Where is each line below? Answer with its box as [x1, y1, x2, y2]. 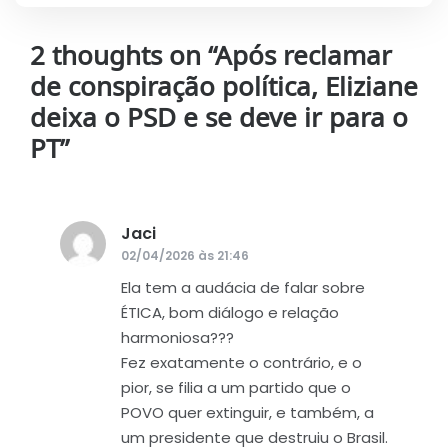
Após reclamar [215, 39, 392, 75]
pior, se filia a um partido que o [121, 376, 351, 398]
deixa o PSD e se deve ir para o [30, 101, 408, 137]
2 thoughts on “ [30, 39, 215, 75]
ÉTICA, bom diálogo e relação [121, 301, 339, 323]
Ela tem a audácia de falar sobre [121, 276, 365, 298]
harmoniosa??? [121, 326, 234, 348]
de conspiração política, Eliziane [30, 70, 418, 106]
